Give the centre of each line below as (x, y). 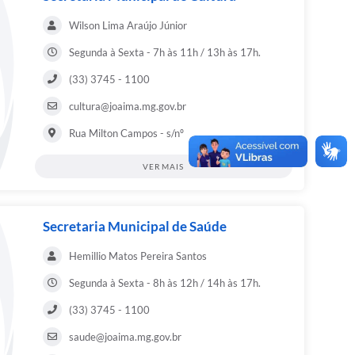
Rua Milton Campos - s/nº (126, 134)
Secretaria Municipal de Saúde (134, 227)
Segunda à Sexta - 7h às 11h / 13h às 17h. (164, 53)
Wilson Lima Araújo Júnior (128, 26)
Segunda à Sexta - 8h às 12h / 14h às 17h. (164, 283)
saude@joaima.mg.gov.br (125, 337)
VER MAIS (163, 167)
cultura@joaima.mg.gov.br (127, 107)
